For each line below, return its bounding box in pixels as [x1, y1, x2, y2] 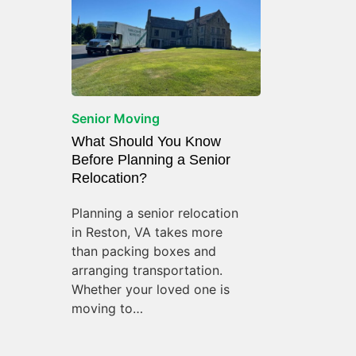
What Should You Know [71, 133, 221, 149]
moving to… [71, 300, 143, 316]
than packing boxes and [71, 242, 216, 259]
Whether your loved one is [71, 281, 230, 297]
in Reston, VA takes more [71, 223, 222, 240]
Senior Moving [71, 110, 160, 126]
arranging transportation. [71, 261, 222, 278]
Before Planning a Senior [71, 151, 230, 168]
